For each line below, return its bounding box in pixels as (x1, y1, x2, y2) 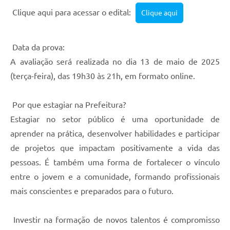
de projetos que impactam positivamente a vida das (10, 143, 220, 153)
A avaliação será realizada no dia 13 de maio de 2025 (10, 57, 220, 67)
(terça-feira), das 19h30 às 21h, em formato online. (10, 71, 195, 81)
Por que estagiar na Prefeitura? (10, 100, 126, 110)
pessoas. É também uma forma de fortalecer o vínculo (10, 158, 220, 167)
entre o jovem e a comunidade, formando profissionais (10, 172, 220, 182)
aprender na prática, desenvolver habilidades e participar (10, 129, 220, 139)
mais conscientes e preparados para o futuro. (10, 186, 174, 196)
